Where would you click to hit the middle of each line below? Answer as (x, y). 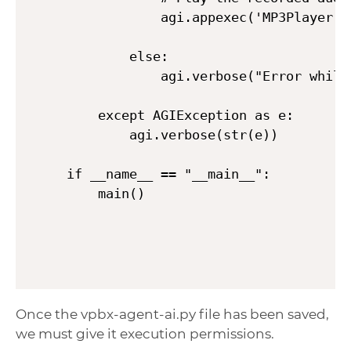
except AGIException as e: (180, 116)
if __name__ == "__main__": (168, 174)
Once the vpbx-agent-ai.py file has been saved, (172, 315)
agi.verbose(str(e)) (172, 135)
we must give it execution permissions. (145, 334)
